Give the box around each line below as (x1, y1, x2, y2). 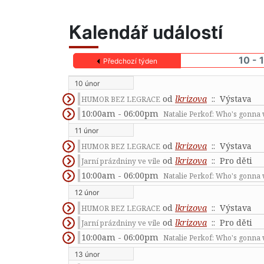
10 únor (75, 79, 100, 88)
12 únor (75, 188, 99, 197)
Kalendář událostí (69, 18, 223, 46)
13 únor (75, 250, 100, 259)
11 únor (75, 126, 98, 135)
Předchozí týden (103, 57, 157, 65)
